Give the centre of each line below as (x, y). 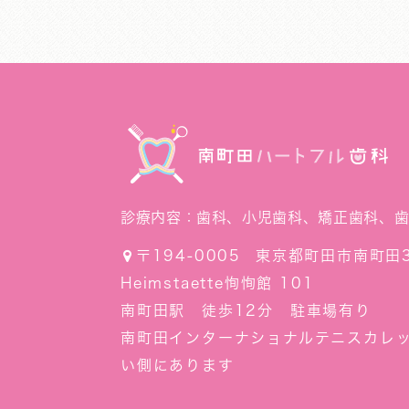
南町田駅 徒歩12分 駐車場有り (246, 310)
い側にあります (178, 365)
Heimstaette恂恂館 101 (218, 283)
